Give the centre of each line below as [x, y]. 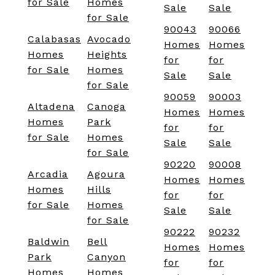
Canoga [107, 107]
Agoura [106, 174]
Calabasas [54, 39]
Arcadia [48, 174]
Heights [107, 55]
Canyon [107, 257]
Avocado [109, 39]
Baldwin [48, 242]
